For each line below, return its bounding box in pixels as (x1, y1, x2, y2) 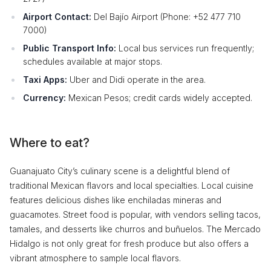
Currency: (23, 93, 66, 103)
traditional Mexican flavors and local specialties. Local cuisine (10, 180, 253, 191)
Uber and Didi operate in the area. (67, 74, 206, 85)
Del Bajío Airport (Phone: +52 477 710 (91, 11, 241, 22)
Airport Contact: (23, 11, 91, 22)
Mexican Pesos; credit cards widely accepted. (66, 93, 252, 103)
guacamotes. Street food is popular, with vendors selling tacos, (10, 209, 261, 220)
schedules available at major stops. (23, 56, 162, 67)
